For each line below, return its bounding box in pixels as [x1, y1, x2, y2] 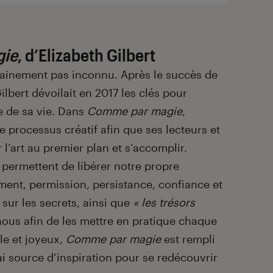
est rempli [161, 232, 215, 246]
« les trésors [133, 196, 195, 210]
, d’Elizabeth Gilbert [18, 45, 155, 65]
